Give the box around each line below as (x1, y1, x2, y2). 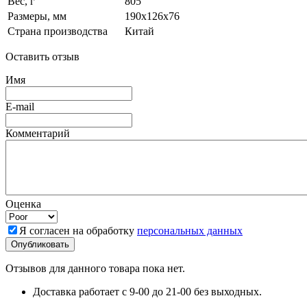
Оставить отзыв (5, 50, 79, 62)
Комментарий (5, 127, 70, 139)
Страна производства (8, 25, 108, 37)
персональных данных (137, 224, 243, 236)
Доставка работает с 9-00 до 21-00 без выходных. (33, 285, 262, 297)
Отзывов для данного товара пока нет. (5, 262, 185, 274)
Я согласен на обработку (19, 224, 137, 236)
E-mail (5, 100, 34, 112)
